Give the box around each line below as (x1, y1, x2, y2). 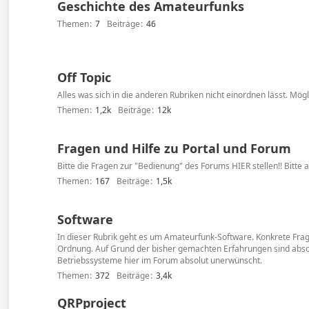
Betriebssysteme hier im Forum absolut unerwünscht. (57, 255, 263, 266)
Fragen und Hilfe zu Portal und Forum (57, 140, 292, 157)
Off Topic (57, 69, 112, 86)
